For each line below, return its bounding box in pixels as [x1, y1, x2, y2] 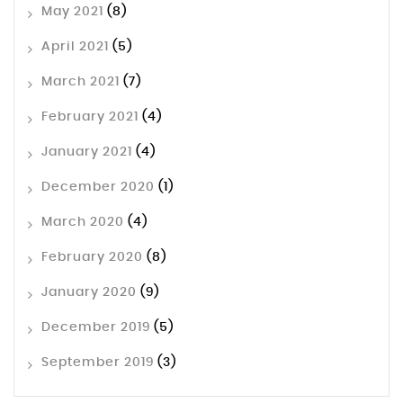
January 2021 [41, 146, 132, 159]
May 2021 [41, 5, 103, 19]
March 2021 [41, 76, 120, 89]
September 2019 [41, 356, 154, 370]
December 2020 [41, 181, 155, 194]
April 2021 [41, 40, 109, 54]
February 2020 [41, 251, 143, 264]
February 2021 [41, 111, 139, 124]
